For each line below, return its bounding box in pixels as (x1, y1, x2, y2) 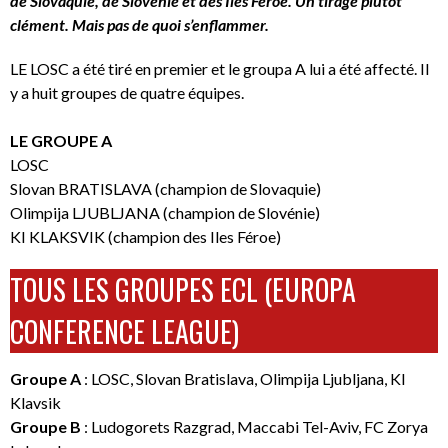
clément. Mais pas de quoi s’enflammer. (10, 14, 269, 34)
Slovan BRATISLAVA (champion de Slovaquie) (10, 178, 321, 198)
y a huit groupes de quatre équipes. (10, 82, 244, 102)
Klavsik (10, 392, 61, 412)
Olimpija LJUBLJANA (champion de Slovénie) (10, 202, 320, 222)
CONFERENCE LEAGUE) (10, 310, 239, 352)
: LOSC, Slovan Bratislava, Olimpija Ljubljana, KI (81, 368, 406, 388)
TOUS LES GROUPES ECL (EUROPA (10, 268, 356, 310)
